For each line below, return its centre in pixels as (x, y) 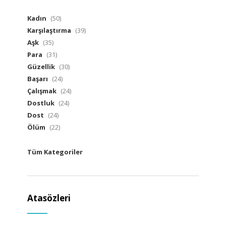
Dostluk (41, 103)
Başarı (38, 79)
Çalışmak (42, 91)
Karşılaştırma (49, 31)
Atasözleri (49, 198)
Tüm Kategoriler (55, 152)
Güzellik (41, 67)
